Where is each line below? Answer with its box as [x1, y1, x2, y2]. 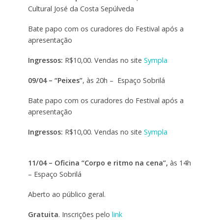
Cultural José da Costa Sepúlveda [27, 3, 134, 13]
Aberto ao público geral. [27, 190, 106, 199]
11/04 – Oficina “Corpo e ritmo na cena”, [27, 158, 168, 168]
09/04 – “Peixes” [27, 75, 82, 85]
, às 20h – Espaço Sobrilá [82, 75, 165, 85]
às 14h [167, 158, 191, 168]
